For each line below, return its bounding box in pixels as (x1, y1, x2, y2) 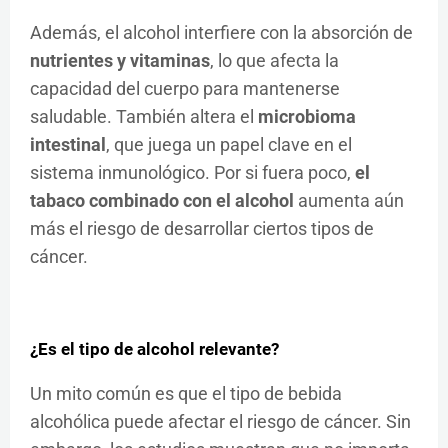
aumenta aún (294, 189, 404, 211)
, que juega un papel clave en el (106, 133, 352, 155)
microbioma (258, 105, 356, 127)
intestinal (30, 133, 106, 155)
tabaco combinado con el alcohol (30, 189, 294, 211)
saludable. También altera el (30, 105, 258, 127)
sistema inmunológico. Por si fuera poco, (30, 161, 355, 183)
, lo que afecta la (210, 49, 339, 71)
